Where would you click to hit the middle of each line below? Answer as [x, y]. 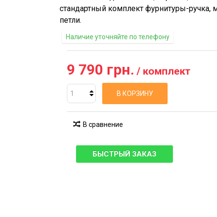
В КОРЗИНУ [135, 93]
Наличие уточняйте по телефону [118, 37]
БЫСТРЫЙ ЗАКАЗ [124, 154]
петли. [70, 20]
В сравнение [103, 124]
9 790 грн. [101, 70]
